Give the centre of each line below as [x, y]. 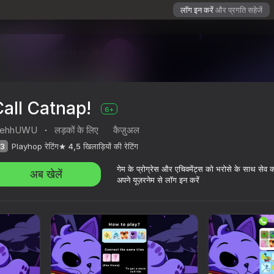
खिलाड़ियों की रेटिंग [111, 146]
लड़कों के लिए [76, 130]
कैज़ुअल [126, 130]
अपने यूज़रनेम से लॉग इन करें [158, 180]
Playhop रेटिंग [35, 146]
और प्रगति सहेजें [239, 10]
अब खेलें [46, 174]
